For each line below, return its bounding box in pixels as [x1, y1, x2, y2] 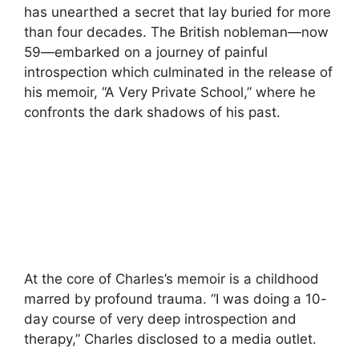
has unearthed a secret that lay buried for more [24, 4, 331, 21]
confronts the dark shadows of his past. [24, 104, 280, 121]
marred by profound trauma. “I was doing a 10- [24, 290, 327, 307]
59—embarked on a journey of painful [24, 44, 268, 61]
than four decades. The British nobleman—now [24, 24, 329, 41]
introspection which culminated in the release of [24, 64, 333, 81]
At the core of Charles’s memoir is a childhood [24, 270, 319, 287]
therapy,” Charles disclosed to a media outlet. [24, 330, 317, 347]
